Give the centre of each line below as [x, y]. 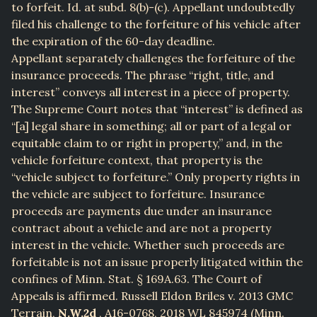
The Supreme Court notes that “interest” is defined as [157, 109]
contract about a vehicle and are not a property [141, 228]
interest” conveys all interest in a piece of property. [151, 92]
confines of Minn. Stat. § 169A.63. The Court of [137, 279]
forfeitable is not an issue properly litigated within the [157, 262]
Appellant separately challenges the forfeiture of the [153, 58]
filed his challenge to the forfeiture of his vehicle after [156, 24]
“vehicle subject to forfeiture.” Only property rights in [156, 177]
